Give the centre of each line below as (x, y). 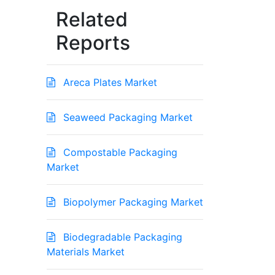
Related (92, 20)
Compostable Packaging (119, 153)
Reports (93, 43)
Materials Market (86, 252)
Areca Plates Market (109, 83)
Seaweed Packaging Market (126, 118)
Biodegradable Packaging (121, 237)
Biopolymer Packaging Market (132, 202)
